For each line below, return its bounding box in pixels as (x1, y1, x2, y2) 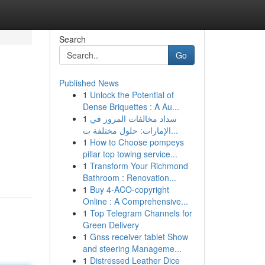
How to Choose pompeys (89, 136, 184, 148)
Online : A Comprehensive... (82, 195, 188, 207)
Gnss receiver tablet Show (89, 231, 188, 243)
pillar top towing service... (82, 148, 177, 160)
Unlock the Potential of (89, 89, 174, 101)
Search (59, 33, 86, 45)
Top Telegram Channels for (89, 207, 192, 219)
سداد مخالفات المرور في (89, 112, 177, 124)
